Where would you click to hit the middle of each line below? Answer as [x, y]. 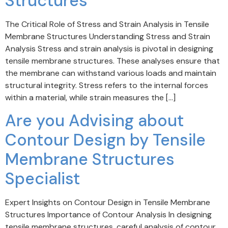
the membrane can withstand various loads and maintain [111, 73]
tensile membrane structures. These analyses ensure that [112, 61]
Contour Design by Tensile [105, 140]
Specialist [42, 179]
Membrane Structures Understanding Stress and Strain [108, 36]
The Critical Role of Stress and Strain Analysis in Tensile [107, 24]
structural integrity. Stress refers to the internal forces [107, 85]
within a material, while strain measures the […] [90, 97]
